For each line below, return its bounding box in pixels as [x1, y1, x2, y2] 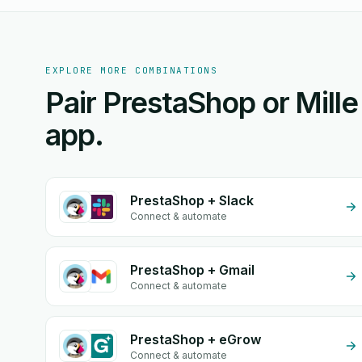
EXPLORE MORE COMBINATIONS [45, 65, 218, 76]
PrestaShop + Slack [130, 192, 254, 208]
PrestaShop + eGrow [130, 331, 261, 347]
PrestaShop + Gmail [130, 262, 255, 278]
